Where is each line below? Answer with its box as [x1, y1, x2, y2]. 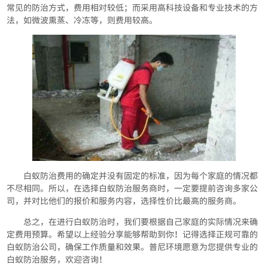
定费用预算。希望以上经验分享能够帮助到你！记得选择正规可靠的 [7, 228, 258, 240]
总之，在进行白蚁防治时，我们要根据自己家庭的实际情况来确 [23, 215, 258, 228]
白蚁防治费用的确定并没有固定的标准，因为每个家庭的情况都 [23, 169, 258, 182]
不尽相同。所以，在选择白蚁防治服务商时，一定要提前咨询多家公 [7, 182, 258, 194]
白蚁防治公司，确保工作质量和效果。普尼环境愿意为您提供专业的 [7, 240, 258, 253]
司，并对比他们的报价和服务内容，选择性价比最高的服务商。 [7, 194, 242, 207]
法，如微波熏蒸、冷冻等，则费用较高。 [7, 14, 158, 26]
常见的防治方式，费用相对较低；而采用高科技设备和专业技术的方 [7, 1, 258, 14]
